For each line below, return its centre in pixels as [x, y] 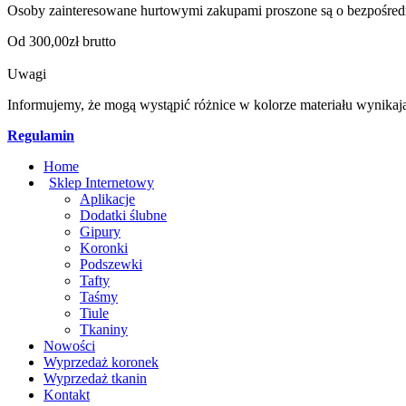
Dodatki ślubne [123, 216]
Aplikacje [107, 199]
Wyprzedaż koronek [101, 362]
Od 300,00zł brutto [62, 42]
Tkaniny [104, 330]
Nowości [69, 346]
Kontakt [67, 395]
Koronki [104, 248]
